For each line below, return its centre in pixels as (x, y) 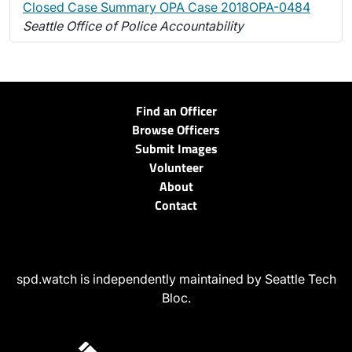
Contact (176, 205)
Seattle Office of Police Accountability (133, 26)
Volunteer (176, 168)
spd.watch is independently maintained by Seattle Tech (176, 279)
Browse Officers (176, 130)
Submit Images (176, 149)
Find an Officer (176, 111)
